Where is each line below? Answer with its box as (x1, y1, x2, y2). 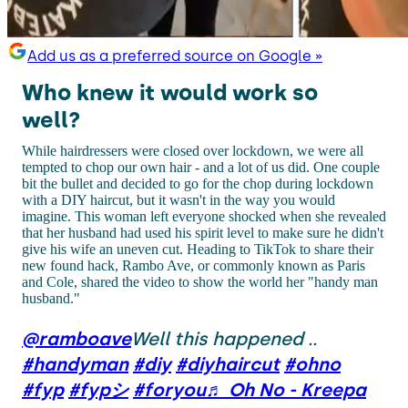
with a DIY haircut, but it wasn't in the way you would (22, 191, 335, 208)
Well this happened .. (131, 327, 317, 350)
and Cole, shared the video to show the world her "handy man (22, 273, 378, 290)
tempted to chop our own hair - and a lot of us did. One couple (22, 158, 380, 175)
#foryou (133, 378, 206, 401)
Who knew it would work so (22, 78, 318, 106)
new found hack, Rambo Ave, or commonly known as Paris (22, 257, 365, 273)
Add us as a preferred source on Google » (27, 46, 322, 65)
